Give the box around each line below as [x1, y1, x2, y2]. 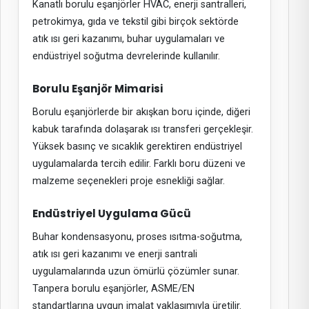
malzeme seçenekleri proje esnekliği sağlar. [32, 175, 225, 187]
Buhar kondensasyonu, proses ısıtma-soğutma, [32, 230, 242, 243]
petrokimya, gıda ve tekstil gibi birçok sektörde [32, 15, 239, 28]
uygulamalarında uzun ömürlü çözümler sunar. [32, 265, 239, 277]
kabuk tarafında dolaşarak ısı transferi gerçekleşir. [32, 123, 253, 135]
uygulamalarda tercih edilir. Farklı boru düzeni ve [32, 157, 246, 170]
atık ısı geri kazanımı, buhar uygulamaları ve [32, 32, 225, 45]
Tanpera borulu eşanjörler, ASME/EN [32, 282, 195, 295]
